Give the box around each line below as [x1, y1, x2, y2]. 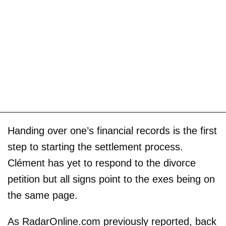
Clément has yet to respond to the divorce [8, 157, 196, 169]
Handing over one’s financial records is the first [8, 125, 217, 137]
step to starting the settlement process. [8, 141, 183, 153]
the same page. [8, 190, 78, 201]
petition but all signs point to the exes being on [8, 174, 215, 185]
